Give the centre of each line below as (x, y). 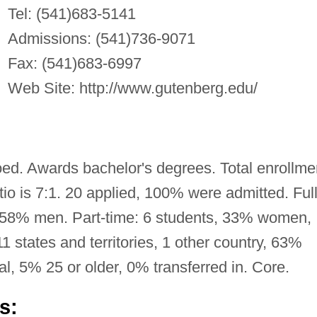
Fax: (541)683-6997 (74, 63)
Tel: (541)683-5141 (71, 13)
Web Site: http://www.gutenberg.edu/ (132, 88)
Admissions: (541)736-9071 (101, 38)
